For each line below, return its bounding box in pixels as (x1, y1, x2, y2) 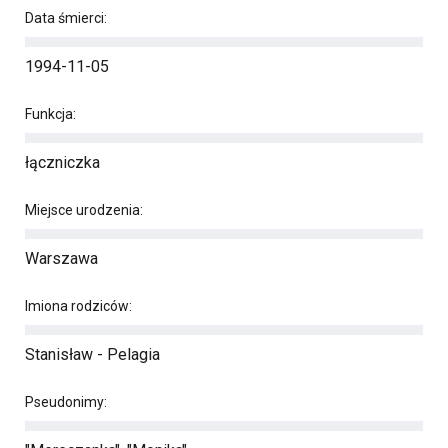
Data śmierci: (25, 10, 107, 26)
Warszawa (25, 249, 98, 268)
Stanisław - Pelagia (25, 345, 160, 364)
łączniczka (25, 153, 100, 172)
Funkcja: (25, 106, 76, 122)
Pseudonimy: (25, 394, 107, 410)
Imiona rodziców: (25, 298, 132, 314)
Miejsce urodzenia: (25, 202, 143, 218)
